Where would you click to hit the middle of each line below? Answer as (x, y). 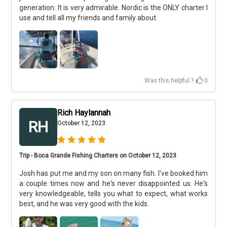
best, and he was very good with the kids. (84, 204)
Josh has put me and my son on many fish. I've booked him (113, 173)
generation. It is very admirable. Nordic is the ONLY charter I (113, 8)
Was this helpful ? (169, 81)
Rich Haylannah (84, 113)
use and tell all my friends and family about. (88, 18)
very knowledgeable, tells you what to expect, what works (113, 194)
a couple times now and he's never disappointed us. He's (113, 183)
